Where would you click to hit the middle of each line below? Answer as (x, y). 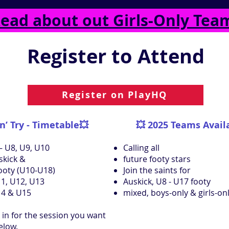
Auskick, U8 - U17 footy (167, 181)
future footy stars (157, 159)
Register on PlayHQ (114, 95)
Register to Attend (116, 56)
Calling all (141, 147)
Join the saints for (157, 170)
